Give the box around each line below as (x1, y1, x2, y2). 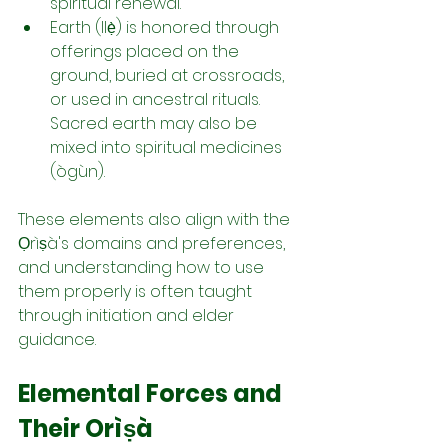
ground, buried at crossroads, (50, 63, 288, 87)
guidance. (18, 327, 96, 351)
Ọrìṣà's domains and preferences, (18, 231, 289, 255)
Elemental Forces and (18, 376, 287, 410)
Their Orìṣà (18, 411, 158, 445)
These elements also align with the (18, 207, 294, 231)
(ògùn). (50, 159, 105, 183)
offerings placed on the (50, 39, 243, 63)
